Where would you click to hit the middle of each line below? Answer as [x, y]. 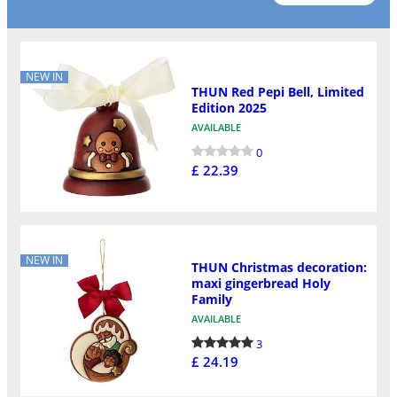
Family [211, 300]
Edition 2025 [229, 107]
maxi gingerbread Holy [261, 284]
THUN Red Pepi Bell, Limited [277, 91]
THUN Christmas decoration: [279, 268]
